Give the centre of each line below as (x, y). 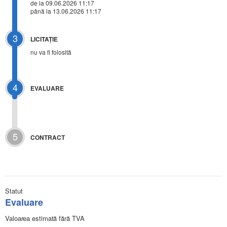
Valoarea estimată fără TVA (45, 218)
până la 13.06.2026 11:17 (66, 11)
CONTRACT (48, 138)
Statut (14, 191)
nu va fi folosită (51, 52)
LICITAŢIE (44, 39)
